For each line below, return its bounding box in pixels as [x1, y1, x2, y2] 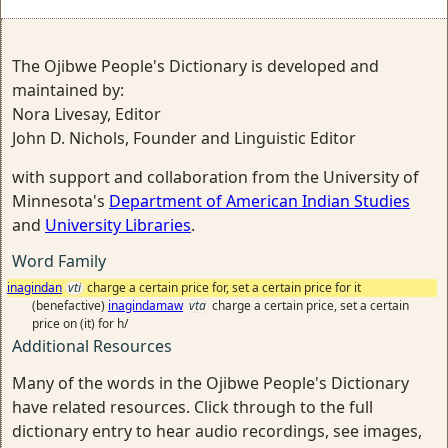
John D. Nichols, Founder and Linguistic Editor [12, 127, 356, 149]
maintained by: [12, 79, 124, 101]
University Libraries [45, 214, 191, 236]
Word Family [12, 250, 106, 272]
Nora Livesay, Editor [12, 103, 161, 125]
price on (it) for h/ [32, 315, 128, 332]
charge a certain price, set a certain [212, 297, 409, 314]
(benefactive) [32, 297, 108, 314]
